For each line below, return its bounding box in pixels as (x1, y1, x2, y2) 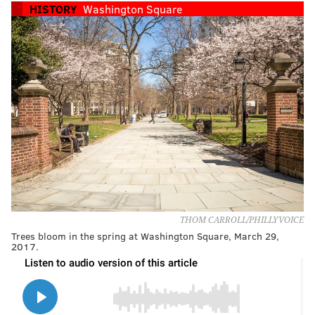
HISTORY (30, 1, 77, 17)
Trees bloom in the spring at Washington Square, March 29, (11, 229, 279, 243)
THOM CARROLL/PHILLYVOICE (180, 214, 304, 225)
